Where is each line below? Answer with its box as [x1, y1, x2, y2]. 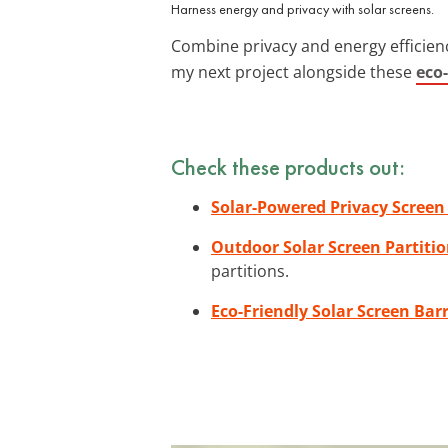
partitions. [211, 259, 289, 282]
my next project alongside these [171, 60, 416, 83]
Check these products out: [171, 151, 405, 182]
